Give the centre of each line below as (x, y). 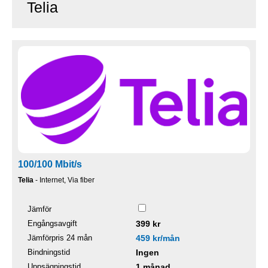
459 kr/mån (158, 238)
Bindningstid (49, 252)
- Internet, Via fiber (64, 180)
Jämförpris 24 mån (60, 237)
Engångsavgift (52, 223)
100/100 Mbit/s (50, 164)
